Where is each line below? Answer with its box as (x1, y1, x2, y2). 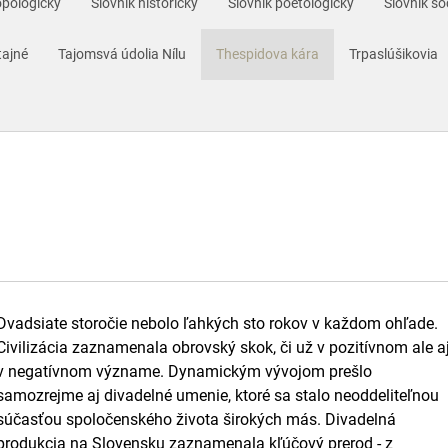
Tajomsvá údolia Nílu (58, 46, 186, 62)
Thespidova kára (216, 46, 319, 62)
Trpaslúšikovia (349, 46, 438, 62)
